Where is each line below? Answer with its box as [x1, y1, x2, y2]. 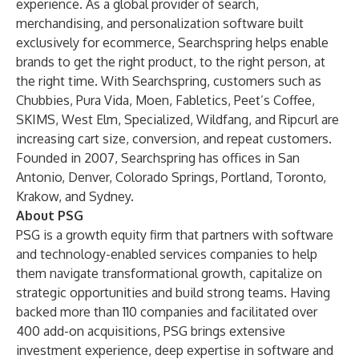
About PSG [16, 208, 83, 224]
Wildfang [196, 111, 248, 127]
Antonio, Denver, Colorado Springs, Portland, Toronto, [16, 169, 326, 185]
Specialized [124, 111, 190, 127]
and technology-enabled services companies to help [16, 246, 317, 262]
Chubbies [16, 92, 70, 108]
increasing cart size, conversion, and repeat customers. [16, 131, 332, 147]
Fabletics [175, 92, 228, 108]
